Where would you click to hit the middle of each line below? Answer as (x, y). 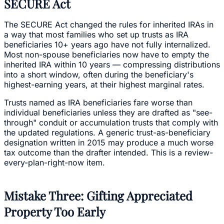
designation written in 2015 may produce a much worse (109, 142)
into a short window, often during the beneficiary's (99, 74)
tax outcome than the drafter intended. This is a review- (108, 152)
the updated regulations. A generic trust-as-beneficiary (107, 132)
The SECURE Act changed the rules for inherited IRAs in (109, 24)
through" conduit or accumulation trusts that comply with (111, 122)
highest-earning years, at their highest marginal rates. (104, 84)
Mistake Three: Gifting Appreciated (98, 195)
